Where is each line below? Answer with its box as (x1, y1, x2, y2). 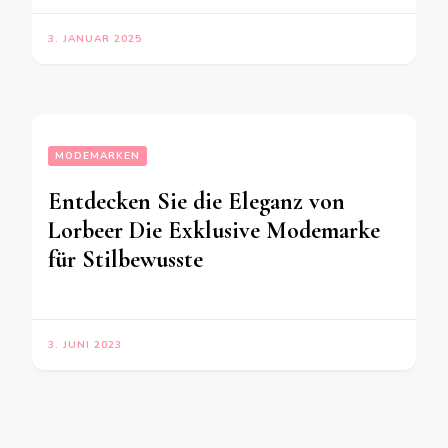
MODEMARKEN (55, 149, 140, 164)
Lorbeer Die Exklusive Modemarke (48, 216, 380, 246)
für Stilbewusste (48, 245, 203, 275)
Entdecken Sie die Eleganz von (48, 187, 345, 217)
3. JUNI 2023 (48, 338, 122, 353)
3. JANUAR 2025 (48, 32, 142, 47)
